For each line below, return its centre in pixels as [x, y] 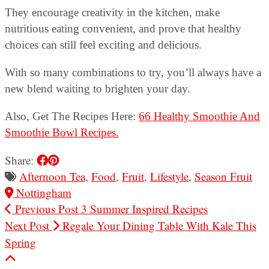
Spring [20, 242]
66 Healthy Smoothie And [199, 116]
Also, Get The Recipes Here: [72, 116]
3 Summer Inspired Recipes [143, 208]
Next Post [29, 225]
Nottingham [42, 192]
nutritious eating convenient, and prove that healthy [123, 28]
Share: [21, 160]
